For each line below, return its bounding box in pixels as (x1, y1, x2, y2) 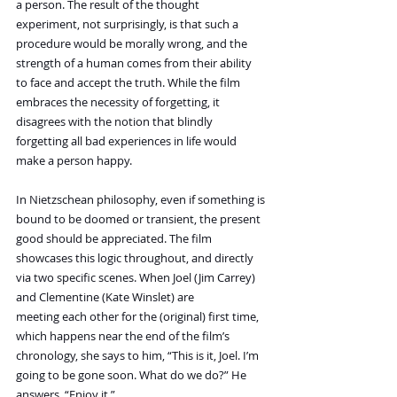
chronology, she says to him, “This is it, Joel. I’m (16, 347, 261, 364)
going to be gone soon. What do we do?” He (16, 367, 249, 384)
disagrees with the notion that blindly (16, 113, 215, 130)
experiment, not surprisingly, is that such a (16, 16, 241, 33)
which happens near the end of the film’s (16, 328, 232, 345)
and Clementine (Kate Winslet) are (16, 289, 197, 306)
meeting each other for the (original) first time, (16, 308, 261, 325)
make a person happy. (16, 152, 132, 169)
